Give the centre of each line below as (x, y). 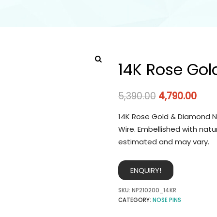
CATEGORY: (135, 200)
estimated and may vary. (164, 142)
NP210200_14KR (154, 190)
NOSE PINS (167, 200)
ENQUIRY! (146, 170)
